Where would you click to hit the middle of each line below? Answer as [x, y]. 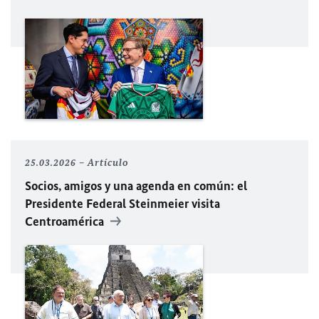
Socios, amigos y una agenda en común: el [136, 185]
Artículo [108, 162]
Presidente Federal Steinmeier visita [122, 203]
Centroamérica [66, 221]
